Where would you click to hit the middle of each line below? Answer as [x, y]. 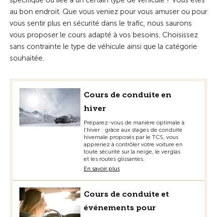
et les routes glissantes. [114, 159]
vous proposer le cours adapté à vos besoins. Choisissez [104, 35]
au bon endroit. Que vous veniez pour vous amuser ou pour [108, 12]
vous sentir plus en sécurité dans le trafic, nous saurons [101, 23]
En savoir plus [102, 169]
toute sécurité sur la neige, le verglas [132, 152]
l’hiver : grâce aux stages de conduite [133, 130]
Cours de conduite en [128, 95]
